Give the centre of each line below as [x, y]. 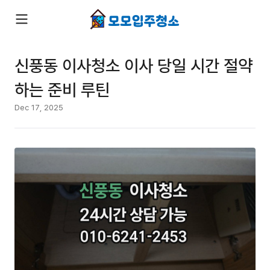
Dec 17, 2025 [39, 107]
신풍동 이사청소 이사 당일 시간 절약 [133, 65]
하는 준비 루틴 [62, 89]
